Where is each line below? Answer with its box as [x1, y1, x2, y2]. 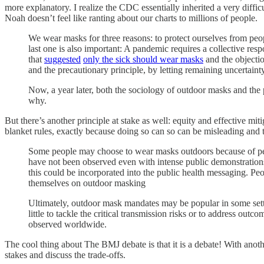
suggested [44, 54, 81, 64]
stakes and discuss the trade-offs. [5, 249, 126, 260]
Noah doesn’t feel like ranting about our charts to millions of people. [5, 12, 258, 23]
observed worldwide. [28, 219, 107, 229]
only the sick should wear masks [83, 54, 203, 64]
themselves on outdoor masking [28, 177, 146, 188]
